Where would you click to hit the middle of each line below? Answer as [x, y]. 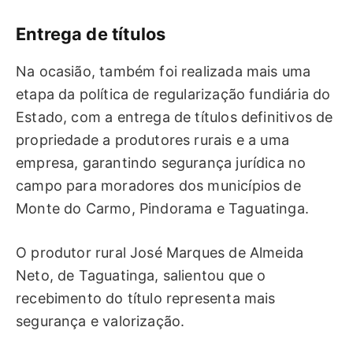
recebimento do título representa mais [146, 299]
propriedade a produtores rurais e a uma [153, 139]
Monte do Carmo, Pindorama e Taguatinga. [163, 208]
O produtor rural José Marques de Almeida [160, 253]
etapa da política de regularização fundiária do [173, 94]
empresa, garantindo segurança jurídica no [161, 162]
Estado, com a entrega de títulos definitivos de [175, 117]
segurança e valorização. [100, 321]
